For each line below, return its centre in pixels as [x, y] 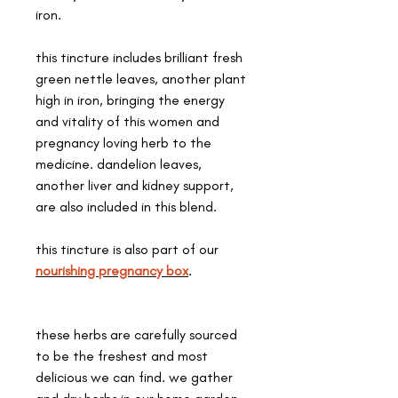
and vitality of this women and [127, 121]
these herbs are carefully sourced [136, 334]
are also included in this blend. [126, 206]
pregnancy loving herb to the [123, 142]
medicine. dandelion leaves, [119, 163]
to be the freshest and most [122, 355]
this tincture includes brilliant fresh [139, 57]
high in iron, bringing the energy [130, 99]
